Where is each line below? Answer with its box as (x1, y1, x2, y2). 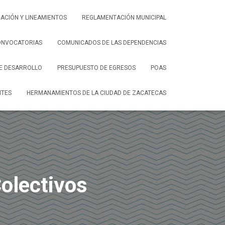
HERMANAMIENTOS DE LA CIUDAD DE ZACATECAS (27, 89, 166, 96)
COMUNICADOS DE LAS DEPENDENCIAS (57, 39, 166, 46)
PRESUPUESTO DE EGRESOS (57, 64, 136, 71)
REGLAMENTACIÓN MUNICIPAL (82, 14, 166, 21)
